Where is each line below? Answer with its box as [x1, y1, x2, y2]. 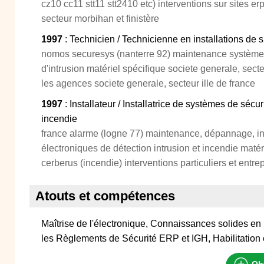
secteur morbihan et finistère [41, 14, 159, 24]
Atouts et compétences [35, 189, 175, 203]
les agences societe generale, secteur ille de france [41, 78, 255, 88]
